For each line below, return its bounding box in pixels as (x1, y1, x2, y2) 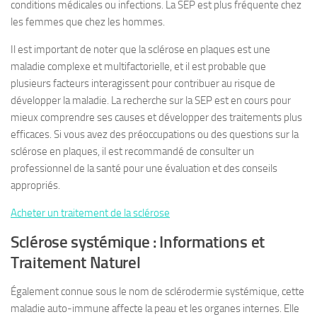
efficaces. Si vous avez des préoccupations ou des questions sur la (11, 128, 299, 141)
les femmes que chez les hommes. (11, 16, 165, 28)
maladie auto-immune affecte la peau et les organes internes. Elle (11, 302, 299, 315)
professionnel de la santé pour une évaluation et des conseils (11, 162, 277, 175)
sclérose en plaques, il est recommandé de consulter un (11, 145, 254, 158)
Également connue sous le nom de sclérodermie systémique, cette (11, 285, 304, 298)
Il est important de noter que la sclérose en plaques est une (11, 43, 270, 56)
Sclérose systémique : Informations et (11, 233, 265, 252)
